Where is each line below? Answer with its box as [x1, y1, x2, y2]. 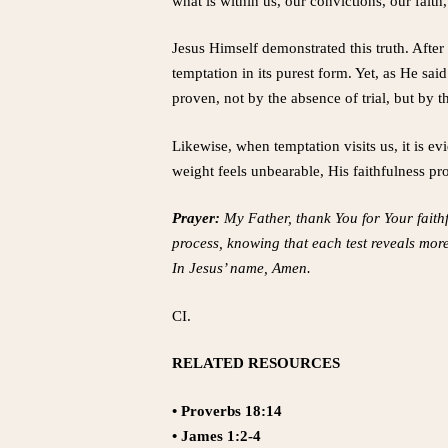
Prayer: [172, 210, 220, 226]
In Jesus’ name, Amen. [172, 260, 311, 276]
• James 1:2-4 [172, 427, 261, 444]
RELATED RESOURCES [172, 355, 340, 371]
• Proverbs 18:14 [172, 402, 282, 419]
